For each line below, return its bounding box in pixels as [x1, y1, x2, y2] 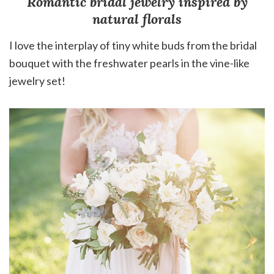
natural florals [92, 10, 182, 28]
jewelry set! [9, 74, 65, 88]
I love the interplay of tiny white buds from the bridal [9, 39, 257, 53]
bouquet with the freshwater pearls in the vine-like [9, 56, 250, 70]
